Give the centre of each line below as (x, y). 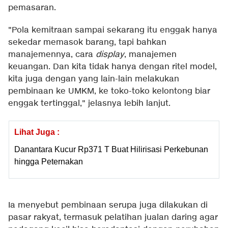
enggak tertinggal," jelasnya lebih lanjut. (89, 104)
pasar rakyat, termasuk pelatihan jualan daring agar (113, 218)
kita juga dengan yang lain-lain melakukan (94, 79)
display (110, 55)
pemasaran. (32, 8)
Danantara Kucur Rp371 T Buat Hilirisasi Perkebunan (111, 150)
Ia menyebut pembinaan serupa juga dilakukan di (108, 206)
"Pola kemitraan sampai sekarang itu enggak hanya (113, 31)
